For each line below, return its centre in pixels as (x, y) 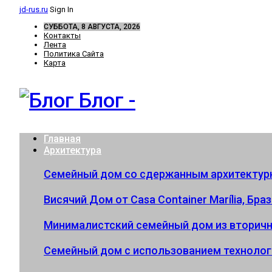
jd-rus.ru (34, 9)
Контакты (62, 36)
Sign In (62, 9)
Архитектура (73, 150)
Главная (62, 139)
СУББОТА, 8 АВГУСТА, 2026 (92, 27)
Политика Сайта (74, 54)
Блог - (107, 100)
